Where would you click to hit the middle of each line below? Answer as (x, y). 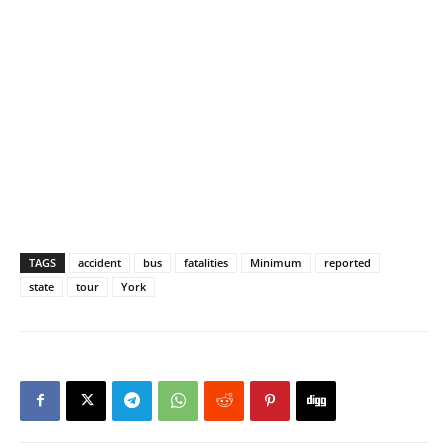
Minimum (276, 262)
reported (347, 262)
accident (99, 262)
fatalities (206, 262)
